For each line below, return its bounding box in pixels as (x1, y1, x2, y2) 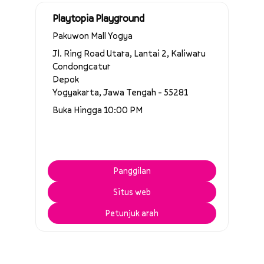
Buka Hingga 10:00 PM (52, 103, 143, 115)
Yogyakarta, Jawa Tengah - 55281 (52, 85, 189, 98)
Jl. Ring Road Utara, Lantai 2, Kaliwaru (52, 47, 206, 59)
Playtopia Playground (52, 11, 144, 25)
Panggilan (113, 164, 151, 176)
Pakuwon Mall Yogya (52, 29, 133, 41)
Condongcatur (52, 60, 111, 72)
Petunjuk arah (105, 207, 159, 219)
